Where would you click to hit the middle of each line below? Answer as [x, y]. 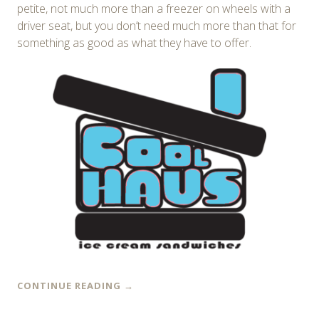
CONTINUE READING [70, 286]
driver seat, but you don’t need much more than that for [157, 26]
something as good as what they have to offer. [134, 43]
